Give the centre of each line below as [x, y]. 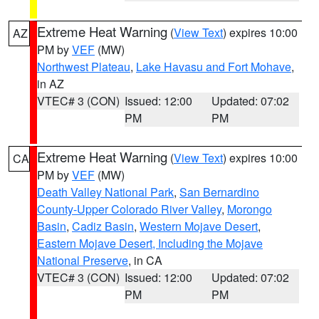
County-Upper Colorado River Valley [129, 209]
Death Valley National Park [105, 192]
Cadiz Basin [103, 226]
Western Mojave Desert [199, 226]
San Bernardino [219, 192]
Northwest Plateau [84, 67]
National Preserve [83, 260]
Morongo [250, 209]
